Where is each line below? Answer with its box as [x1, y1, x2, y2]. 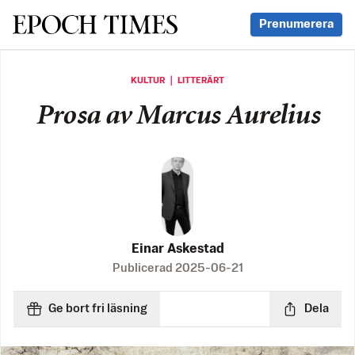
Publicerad [112, 262, 175, 275]
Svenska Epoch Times [12, 14, 176, 33]
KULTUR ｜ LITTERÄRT [131, 76, 224, 86]
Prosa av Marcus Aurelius [36, 103, 319, 131]
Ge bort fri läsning [48, 303, 147, 315]
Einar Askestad [131, 242, 224, 257]
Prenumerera [259, 18, 334, 30]
